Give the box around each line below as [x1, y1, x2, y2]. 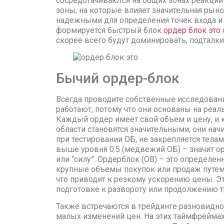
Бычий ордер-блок [56, 69, 179, 86]
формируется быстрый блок [56, 25, 163, 35]
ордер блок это [163, 25, 220, 35]
